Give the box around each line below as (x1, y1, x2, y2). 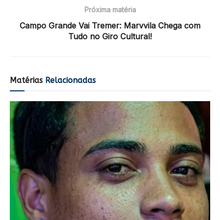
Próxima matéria (84, 5, 136, 14)
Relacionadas (43, 76, 96, 85)
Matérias (10, 76, 43, 85)
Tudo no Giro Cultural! (68, 31, 152, 42)
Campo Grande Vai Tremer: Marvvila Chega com (20, 21, 200, 31)
